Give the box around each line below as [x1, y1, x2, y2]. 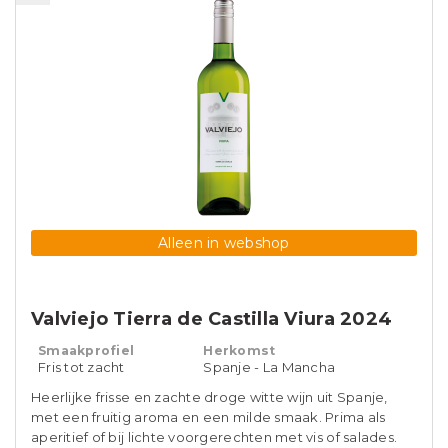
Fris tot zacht [38, 359, 125, 375]
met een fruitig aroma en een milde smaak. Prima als [31, 409, 386, 425]
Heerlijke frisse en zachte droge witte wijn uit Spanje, [31, 389, 388, 405]
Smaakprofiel [38, 343, 135, 358]
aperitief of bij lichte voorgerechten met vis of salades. [31, 429, 398, 445]
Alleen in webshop [158, 234, 290, 252]
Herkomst [203, 343, 276, 358]
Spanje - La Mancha [203, 359, 336, 375]
